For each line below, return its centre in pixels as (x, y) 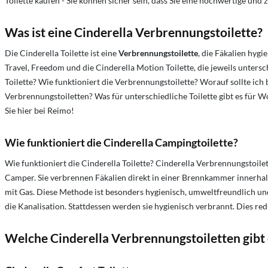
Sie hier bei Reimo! (39, 111)
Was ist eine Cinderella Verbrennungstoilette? (134, 32)
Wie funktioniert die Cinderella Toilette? (80, 163)
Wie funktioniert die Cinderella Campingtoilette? (121, 143)
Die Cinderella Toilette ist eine (62, 53)
